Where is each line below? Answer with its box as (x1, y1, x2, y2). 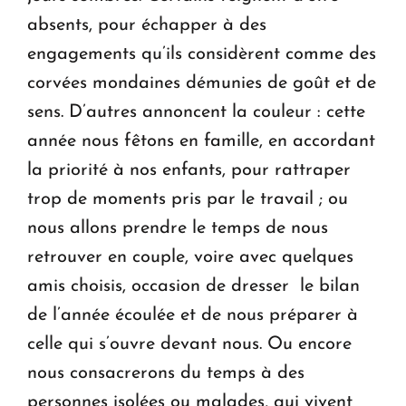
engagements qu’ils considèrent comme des (27, 45, 376, 64)
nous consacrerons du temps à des (27, 364, 304, 383)
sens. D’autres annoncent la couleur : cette (27, 103, 365, 122)
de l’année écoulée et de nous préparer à (27, 306, 358, 325)
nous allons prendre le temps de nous (27, 219, 328, 238)
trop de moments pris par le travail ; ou (27, 190, 348, 209)
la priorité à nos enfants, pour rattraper (27, 161, 351, 180)
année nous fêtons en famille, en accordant (27, 132, 375, 151)
